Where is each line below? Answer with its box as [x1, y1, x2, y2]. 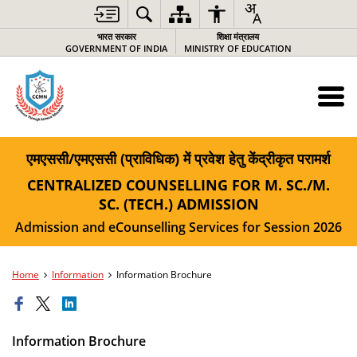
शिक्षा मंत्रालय [217, 30, 259, 42]
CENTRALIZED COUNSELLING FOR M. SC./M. [27, 175, 330, 194]
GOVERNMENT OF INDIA [65, 42, 167, 54]
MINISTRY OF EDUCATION [184, 42, 292, 54]
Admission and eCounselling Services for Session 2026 [15, 218, 342, 236]
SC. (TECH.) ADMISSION [98, 194, 259, 214]
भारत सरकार [96, 30, 136, 42]
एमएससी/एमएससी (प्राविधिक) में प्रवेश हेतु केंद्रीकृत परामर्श [26, 149, 331, 168]
